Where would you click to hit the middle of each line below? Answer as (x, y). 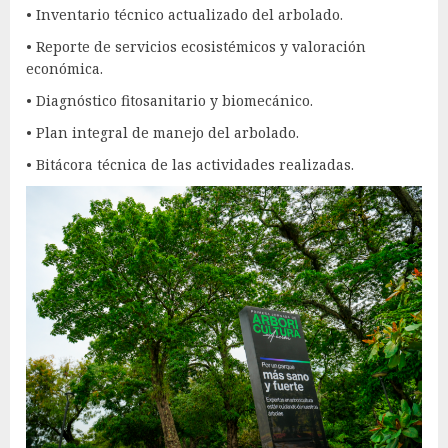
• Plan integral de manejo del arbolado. (162, 133)
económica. (64, 69)
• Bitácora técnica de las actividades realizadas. (190, 165)
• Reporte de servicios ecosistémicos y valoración (196, 47)
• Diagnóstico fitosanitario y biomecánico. (169, 101)
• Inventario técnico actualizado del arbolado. (184, 15)
